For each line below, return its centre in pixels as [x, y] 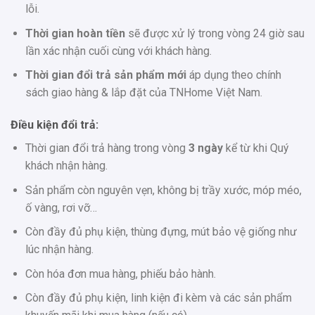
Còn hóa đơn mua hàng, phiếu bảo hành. [120, 274]
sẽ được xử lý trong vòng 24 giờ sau [214, 33]
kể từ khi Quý [256, 148]
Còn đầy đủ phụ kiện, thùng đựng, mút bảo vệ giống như [161, 232]
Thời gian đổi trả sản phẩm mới [105, 75]
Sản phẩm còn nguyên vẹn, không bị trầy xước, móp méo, [163, 190]
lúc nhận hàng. [59, 250]
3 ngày [205, 148]
